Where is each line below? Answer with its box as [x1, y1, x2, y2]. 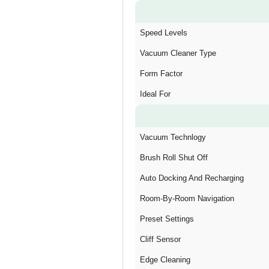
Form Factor [140, 69, 183, 78]
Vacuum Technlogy [140, 133, 206, 142]
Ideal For [140, 89, 171, 98]
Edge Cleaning [140, 255, 190, 264]
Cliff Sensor [140, 235, 181, 244]
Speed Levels [140, 28, 187, 37]
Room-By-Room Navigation [140, 194, 234, 203]
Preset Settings [140, 214, 194, 223]
